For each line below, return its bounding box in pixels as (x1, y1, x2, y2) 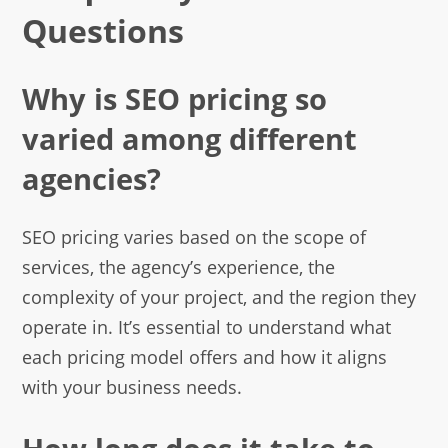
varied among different (22, 118, 358, 158)
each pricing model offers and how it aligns (22, 345, 388, 370)
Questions (22, 8, 185, 53)
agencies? (22, 158, 162, 198)
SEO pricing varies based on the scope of (22, 225, 367, 250)
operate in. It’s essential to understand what (22, 315, 392, 340)
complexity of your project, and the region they (22, 285, 417, 310)
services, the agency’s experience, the (22, 255, 336, 280)
